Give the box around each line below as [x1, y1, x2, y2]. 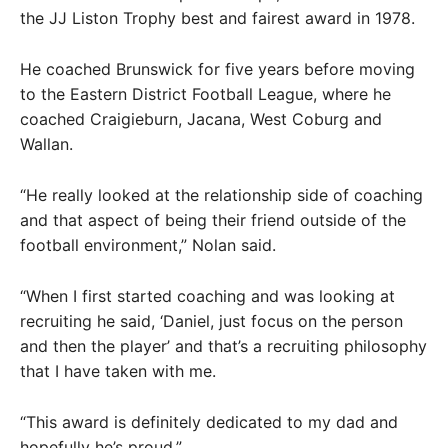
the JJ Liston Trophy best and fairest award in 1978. [20, 7, 415, 28]
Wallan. [20, 133, 73, 154]
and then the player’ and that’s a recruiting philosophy [20, 335, 427, 356]
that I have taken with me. [20, 360, 216, 381]
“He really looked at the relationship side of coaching [20, 184, 423, 205]
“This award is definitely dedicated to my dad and [20, 411, 398, 432]
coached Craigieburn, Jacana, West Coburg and [20, 108, 382, 129]
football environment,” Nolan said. [20, 234, 276, 255]
